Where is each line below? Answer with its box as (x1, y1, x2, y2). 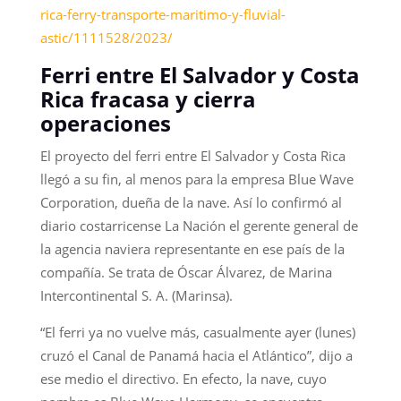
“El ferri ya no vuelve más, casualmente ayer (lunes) (39, 322, 355, 341)
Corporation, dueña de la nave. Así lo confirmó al (39, 192, 342, 211)
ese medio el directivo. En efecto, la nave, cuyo (39, 369, 327, 388)
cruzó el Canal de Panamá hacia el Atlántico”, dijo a (39, 346, 353, 364)
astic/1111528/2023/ (39, 28, 173, 47)
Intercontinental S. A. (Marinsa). (39, 286, 233, 304)
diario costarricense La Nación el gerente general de (39, 216, 358, 235)
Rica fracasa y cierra (39, 83, 256, 114)
